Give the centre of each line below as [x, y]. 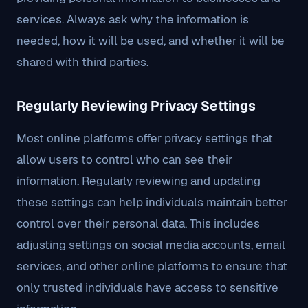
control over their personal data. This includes [138, 223]
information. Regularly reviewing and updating [139, 181]
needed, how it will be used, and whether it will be [151, 41]
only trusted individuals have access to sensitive [147, 287]
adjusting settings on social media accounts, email [151, 245]
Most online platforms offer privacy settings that [145, 138]
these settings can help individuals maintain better [152, 202]
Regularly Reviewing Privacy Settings [136, 106]
